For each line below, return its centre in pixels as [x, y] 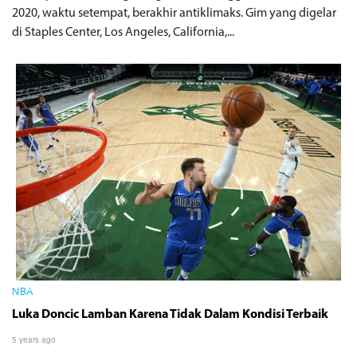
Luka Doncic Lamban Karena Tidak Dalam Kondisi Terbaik [170, 314]
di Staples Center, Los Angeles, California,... [123, 32]
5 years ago [34, 339]
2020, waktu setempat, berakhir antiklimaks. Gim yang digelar [174, 13]
